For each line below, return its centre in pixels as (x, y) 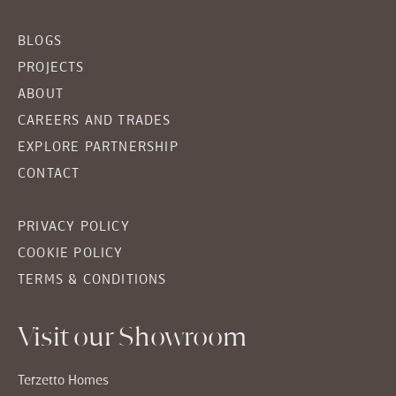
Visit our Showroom (132, 339)
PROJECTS (51, 69)
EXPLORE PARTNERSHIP (98, 148)
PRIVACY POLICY (74, 228)
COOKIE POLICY (71, 254)
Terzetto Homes (63, 381)
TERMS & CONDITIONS (92, 281)
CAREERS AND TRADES (95, 122)
